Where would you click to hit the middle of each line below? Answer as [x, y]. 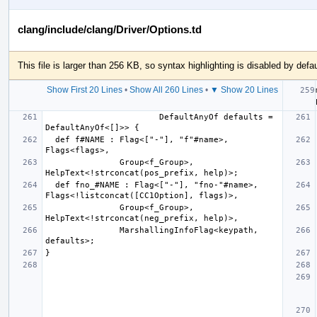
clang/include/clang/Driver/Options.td [110, 29]
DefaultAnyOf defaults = [102, 117]
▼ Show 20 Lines [244, 90]
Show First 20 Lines [84, 90]
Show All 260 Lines [166, 90]
